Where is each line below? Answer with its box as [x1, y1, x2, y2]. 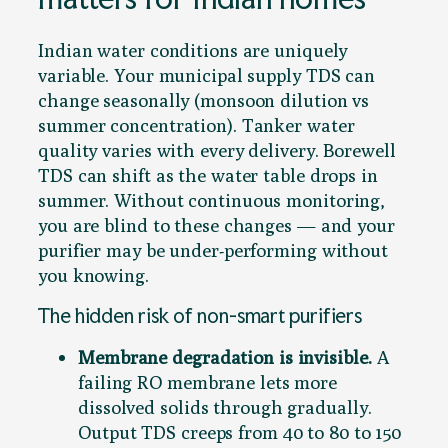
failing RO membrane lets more [78, 370, 338, 393]
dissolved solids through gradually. [78, 395, 372, 418]
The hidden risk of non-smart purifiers [38, 304, 363, 329]
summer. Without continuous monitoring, [38, 188, 386, 211]
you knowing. [38, 263, 149, 286]
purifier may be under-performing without [38, 238, 388, 261]
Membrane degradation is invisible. [78, 345, 372, 368]
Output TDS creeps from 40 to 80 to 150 [78, 420, 402, 443]
